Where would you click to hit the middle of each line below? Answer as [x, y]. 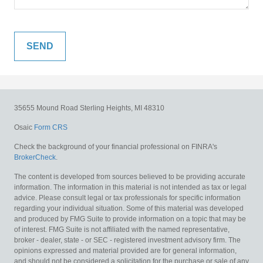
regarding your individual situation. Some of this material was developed [129, 208]
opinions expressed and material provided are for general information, [125, 250]
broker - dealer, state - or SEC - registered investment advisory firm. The [127, 240]
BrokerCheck [35, 157]
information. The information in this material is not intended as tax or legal [130, 187]
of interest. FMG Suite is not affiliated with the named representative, [122, 229]
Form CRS [51, 127]
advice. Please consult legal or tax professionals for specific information [127, 198]
